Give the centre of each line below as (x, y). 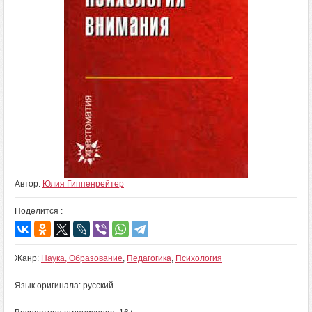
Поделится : (39, 211)
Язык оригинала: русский (64, 286)
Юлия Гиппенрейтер (83, 184)
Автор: (29, 184)
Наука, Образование (82, 258)
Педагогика (149, 258)
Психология (199, 258)
